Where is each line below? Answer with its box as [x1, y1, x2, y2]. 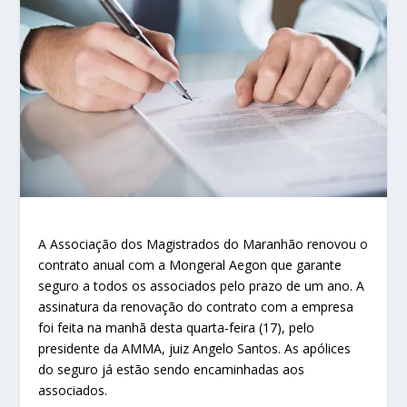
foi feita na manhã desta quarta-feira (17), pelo [38, 319, 315, 337]
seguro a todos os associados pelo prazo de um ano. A [38, 277, 365, 295]
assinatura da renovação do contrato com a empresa [38, 298, 354, 316]
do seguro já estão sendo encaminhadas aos [38, 361, 305, 379]
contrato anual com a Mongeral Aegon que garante [38, 256, 342, 274]
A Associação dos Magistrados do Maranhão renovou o [38, 235, 369, 253]
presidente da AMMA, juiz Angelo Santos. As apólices [38, 340, 352, 358]
